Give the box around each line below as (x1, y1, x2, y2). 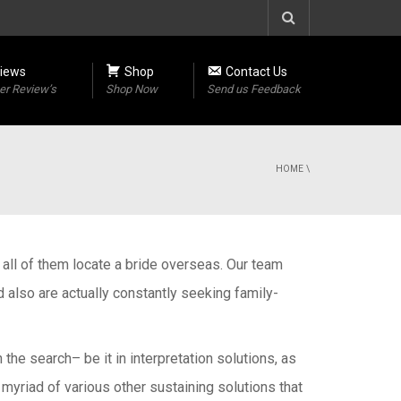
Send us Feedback (207, 82, 301, 96)
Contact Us (226, 64, 288, 79)
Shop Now (106, 82, 158, 96)
